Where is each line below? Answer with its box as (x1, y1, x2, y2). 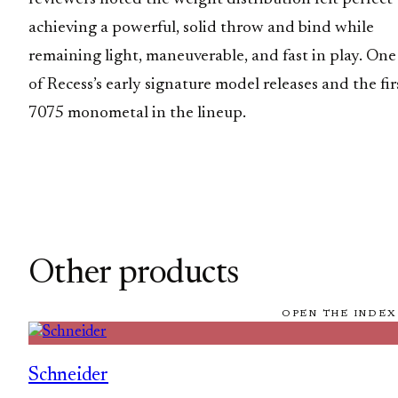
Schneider (28, 365, 109, 386)
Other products (28, 258, 239, 292)
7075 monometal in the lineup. (28, 105, 246, 123)
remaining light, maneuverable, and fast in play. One (28, 48, 396, 66)
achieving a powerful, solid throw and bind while (28, 20, 374, 37)
